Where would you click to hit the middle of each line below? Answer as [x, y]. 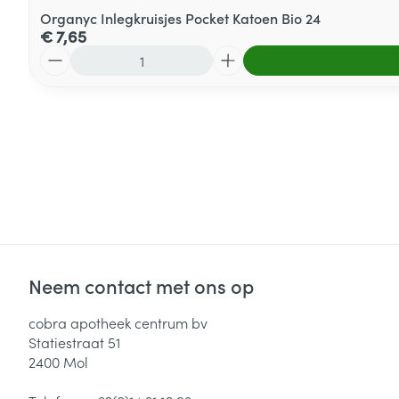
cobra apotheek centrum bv [118, 322]
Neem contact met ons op [141, 285]
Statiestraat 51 [74, 342]
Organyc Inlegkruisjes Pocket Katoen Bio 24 [180, 18]
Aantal [61, 53]
